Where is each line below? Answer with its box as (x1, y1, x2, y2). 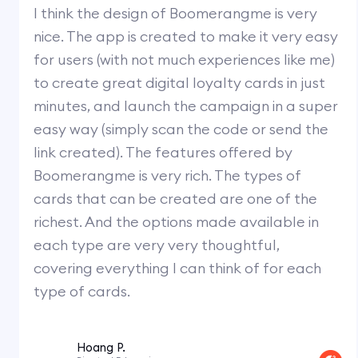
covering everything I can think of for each (34, 258, 322, 277)
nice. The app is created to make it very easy (34, 26, 339, 46)
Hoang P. (76, 339, 125, 355)
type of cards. (34, 281, 131, 300)
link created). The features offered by (34, 142, 293, 161)
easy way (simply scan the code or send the (34, 119, 329, 138)
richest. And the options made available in (34, 212, 320, 231)
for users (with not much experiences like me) (34, 50, 336, 69)
